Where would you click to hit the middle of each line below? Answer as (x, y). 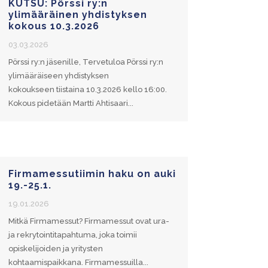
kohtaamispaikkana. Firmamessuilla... (78, 262)
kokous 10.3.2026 (54, 26)
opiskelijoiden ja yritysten (55, 249)
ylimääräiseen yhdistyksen (58, 75)
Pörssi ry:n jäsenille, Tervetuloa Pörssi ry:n (86, 62)
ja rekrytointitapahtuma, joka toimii (72, 235)
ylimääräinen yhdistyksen (77, 14)
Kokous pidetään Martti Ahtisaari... (71, 103)
